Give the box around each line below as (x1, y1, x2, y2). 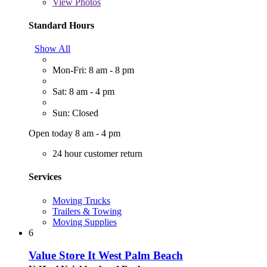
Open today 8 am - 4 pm (29, 128, 120, 139)
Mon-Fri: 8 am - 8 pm (52, 65, 134, 76)
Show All (35, 44, 70, 54)
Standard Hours (29, 20, 94, 30)
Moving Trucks (52, 195, 110, 206)
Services (29, 172, 61, 182)
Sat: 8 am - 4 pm (52, 86, 114, 97)
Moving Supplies (52, 216, 117, 227)
